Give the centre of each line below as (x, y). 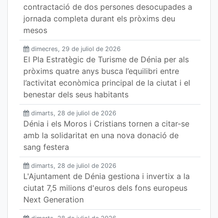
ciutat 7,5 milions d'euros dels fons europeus (105, 188)
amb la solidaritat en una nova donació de (101, 135)
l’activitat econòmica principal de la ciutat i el (107, 83)
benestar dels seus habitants (76, 94)
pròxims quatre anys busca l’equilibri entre (101, 71)
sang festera (46, 147)
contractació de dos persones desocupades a (108, 7)
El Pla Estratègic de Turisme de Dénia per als (106, 59)
